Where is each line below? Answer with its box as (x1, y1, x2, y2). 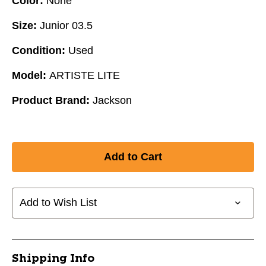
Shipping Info (12, 253, 94, 264)
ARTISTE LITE (49, 69, 120, 81)
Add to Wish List (20, 197, 97, 209)
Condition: (12, 44, 65, 56)
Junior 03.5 (40, 19, 93, 31)
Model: (12, 69, 46, 81)
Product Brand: (12, 94, 90, 106)
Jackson (93, 94, 132, 106)
